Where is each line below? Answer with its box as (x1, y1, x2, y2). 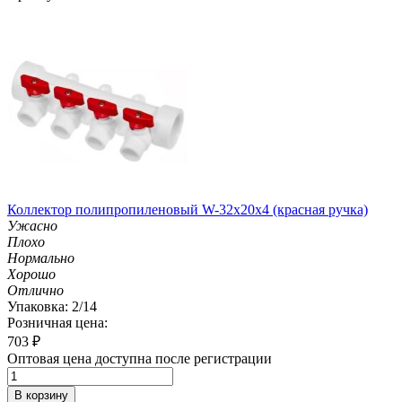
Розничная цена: (7, 314, 108, 330)
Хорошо (7, 266, 56, 282)
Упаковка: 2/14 (7, 298, 97, 314)
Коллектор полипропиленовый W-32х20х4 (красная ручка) (7, 201, 368, 217)
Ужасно (7, 217, 57, 233)
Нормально (7, 249, 74, 266)
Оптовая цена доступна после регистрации (7, 350, 272, 366)
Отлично (7, 282, 64, 298)
